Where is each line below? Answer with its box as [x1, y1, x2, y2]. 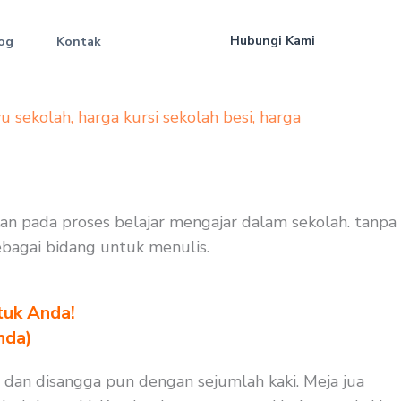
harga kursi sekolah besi [78, 107, 252, 128]
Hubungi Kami [230, 32, 315, 49]
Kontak [56, 33, 102, 50]
